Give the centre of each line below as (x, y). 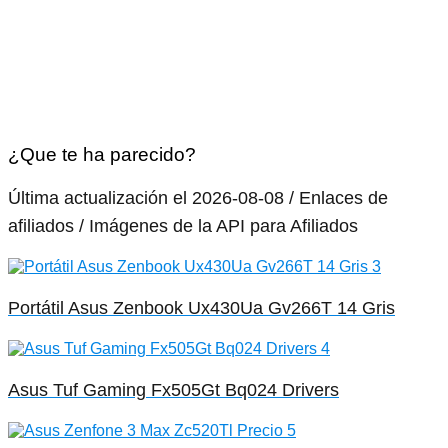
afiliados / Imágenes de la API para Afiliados (183, 225)
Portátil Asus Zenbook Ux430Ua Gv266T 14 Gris (201, 307)
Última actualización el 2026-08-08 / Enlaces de (198, 197)
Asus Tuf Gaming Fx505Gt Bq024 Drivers (173, 389)
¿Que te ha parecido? (102, 154)
